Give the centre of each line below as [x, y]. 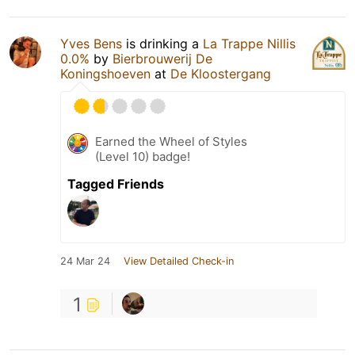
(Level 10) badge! [143, 156]
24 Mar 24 [85, 261]
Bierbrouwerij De [162, 58]
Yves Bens [91, 43]
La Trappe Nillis [249, 43]
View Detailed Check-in [179, 261]
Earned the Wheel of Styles [171, 141]
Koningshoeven [105, 73]
